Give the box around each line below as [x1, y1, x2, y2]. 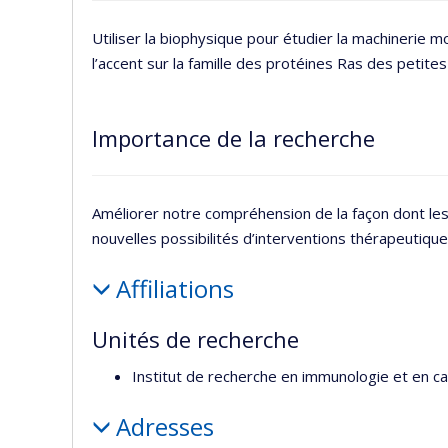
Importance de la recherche [92, 123, 375, 153]
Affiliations [115, 272, 234, 305]
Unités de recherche [92, 324, 299, 354]
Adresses [115, 409, 214, 443]
